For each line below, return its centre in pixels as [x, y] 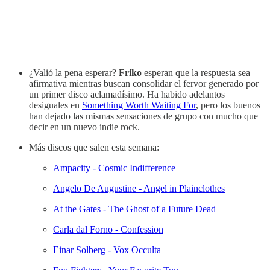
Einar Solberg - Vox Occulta [107, 250]
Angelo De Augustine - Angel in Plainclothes [139, 188]
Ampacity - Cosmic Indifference [114, 168]
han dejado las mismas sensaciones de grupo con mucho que [143, 116]
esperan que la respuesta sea [196, 72]
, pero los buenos [228, 105]
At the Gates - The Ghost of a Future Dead [134, 209]
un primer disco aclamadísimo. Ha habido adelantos [127, 94]
